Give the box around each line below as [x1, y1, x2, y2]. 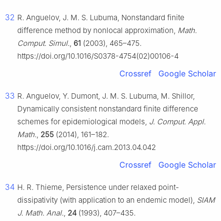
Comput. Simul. [17, 38, 70, 48]
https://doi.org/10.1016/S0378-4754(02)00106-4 [17, 51, 179, 61]
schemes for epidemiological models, [17, 117, 149, 127]
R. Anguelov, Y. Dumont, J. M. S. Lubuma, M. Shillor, [17, 91, 195, 101]
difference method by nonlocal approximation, [17, 26, 178, 36]
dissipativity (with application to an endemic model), [17, 195, 197, 205]
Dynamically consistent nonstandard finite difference [17, 104, 198, 114]
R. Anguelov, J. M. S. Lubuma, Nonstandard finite [17, 13, 184, 23]
